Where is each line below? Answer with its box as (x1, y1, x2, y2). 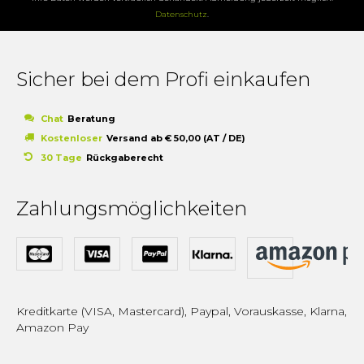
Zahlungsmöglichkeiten (16, 196, 247, 220)
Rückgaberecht (86, 151, 163, 163)
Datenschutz (155, 8, 207, 19)
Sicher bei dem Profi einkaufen (16, 67, 310, 91)
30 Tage (41, 151, 82, 163)
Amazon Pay (16, 320, 89, 336)
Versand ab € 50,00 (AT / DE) (106, 132, 245, 144)
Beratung (67, 112, 115, 124)
